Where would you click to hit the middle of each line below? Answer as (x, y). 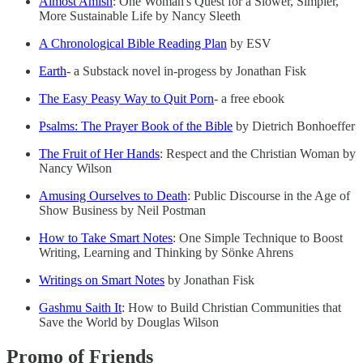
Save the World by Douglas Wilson (129, 322)
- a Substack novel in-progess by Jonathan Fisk (186, 70)
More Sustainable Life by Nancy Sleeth (140, 15)
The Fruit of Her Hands (99, 153)
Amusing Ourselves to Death (113, 195)
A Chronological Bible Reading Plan (133, 43)
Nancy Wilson (75, 168)
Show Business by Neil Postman (122, 210)
